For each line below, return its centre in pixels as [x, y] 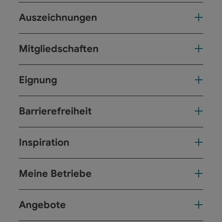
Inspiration [44, 142]
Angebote [42, 205]
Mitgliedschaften [59, 49]
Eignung [38, 80]
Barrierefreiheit [55, 111]
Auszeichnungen [58, 17]
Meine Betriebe [55, 173]
